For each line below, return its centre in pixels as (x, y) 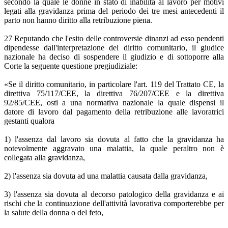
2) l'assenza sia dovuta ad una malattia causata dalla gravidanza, (106, 176)
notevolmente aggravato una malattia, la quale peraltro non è (114, 149)
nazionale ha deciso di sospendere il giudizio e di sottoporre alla (114, 57)
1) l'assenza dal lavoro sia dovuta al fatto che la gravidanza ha (114, 139)
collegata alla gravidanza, (45, 158)
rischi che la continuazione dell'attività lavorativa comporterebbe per (114, 204)
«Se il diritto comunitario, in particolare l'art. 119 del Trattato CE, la (114, 84)
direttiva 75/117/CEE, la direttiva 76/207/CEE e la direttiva (114, 94)
